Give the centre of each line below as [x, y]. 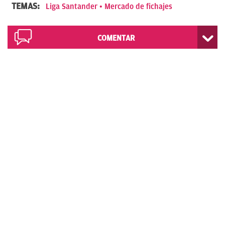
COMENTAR [116, 38]
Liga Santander [72, 6]
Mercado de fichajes [138, 6]
